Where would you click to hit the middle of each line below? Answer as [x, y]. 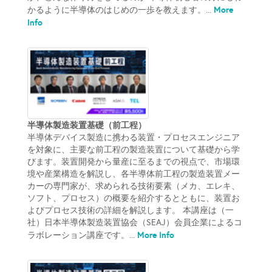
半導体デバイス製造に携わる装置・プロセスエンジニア [134, 137]
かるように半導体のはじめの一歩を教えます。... [119, 10]
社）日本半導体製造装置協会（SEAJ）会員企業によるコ [135, 222]
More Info [155, 235]
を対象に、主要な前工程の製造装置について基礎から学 [134, 149]
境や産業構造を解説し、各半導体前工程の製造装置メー [134, 174]
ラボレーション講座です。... [81, 235]
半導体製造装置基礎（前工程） [87, 125]
